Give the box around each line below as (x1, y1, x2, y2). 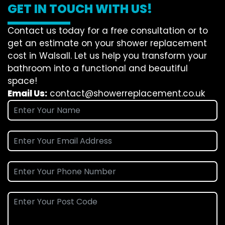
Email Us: (8, 87, 47, 100)
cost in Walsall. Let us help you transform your (8, 50, 207, 62)
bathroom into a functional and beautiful (8, 62, 188, 75)
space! (8, 75, 37, 87)
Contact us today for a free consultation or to (8, 25, 208, 37)
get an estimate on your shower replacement (8, 37, 207, 50)
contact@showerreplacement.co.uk (50, 87, 205, 100)
